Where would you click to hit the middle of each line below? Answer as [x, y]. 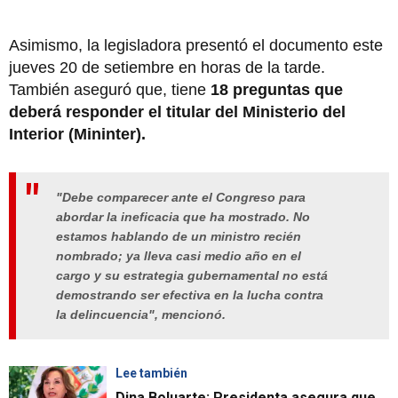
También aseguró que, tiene [110, 90]
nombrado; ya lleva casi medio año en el [179, 256]
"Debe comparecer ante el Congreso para [181, 198]
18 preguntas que [277, 90]
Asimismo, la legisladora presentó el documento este [196, 46]
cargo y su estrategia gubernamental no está [192, 276]
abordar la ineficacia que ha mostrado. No [183, 217]
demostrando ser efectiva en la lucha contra [190, 295]
